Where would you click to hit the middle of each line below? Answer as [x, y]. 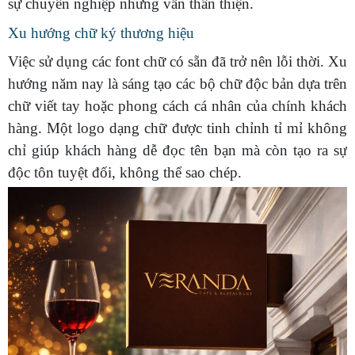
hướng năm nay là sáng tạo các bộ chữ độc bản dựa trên [177, 84]
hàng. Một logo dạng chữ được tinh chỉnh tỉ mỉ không [177, 128]
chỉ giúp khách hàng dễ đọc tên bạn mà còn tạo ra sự [177, 151]
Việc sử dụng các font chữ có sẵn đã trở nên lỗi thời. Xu [177, 62]
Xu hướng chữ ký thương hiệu [101, 33]
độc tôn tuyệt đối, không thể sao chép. [125, 173]
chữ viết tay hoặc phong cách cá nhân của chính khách [177, 106]
